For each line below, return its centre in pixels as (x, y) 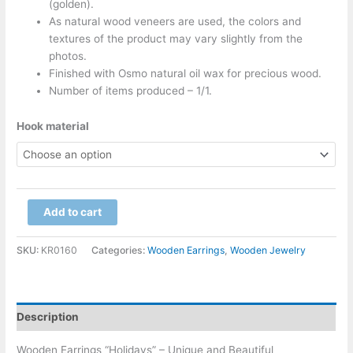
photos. (68, 56)
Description (48, 316)
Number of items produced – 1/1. (131, 91)
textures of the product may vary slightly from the (176, 39)
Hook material (53, 126)
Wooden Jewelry (268, 251)
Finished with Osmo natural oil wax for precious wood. (186, 74)
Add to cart (72, 212)
